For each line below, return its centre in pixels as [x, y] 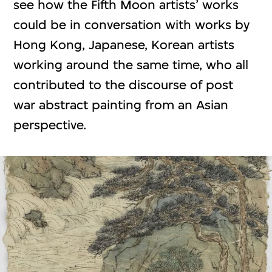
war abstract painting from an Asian [121, 104]
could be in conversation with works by [132, 24]
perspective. [50, 124]
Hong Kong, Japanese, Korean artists [124, 44]
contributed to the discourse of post [124, 84]
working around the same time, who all [131, 64]
